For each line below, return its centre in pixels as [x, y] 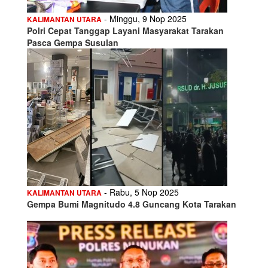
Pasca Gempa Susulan [73, 42]
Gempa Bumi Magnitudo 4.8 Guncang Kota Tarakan [132, 204]
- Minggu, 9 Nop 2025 [144, 18]
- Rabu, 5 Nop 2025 [140, 192]
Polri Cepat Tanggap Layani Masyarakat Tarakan [125, 30]
